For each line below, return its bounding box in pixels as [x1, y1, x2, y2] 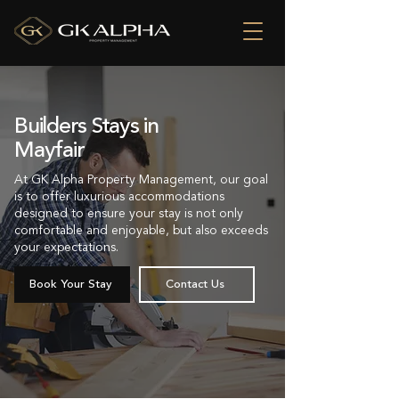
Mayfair [14, 140, 85, 162]
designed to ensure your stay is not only [14, 208, 243, 220]
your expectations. [14, 241, 118, 254]
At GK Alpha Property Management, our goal [14, 174, 268, 186]
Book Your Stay [28, 278, 112, 290]
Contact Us [166, 278, 224, 290]
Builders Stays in [14, 116, 159, 138]
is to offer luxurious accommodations [14, 191, 224, 203]
